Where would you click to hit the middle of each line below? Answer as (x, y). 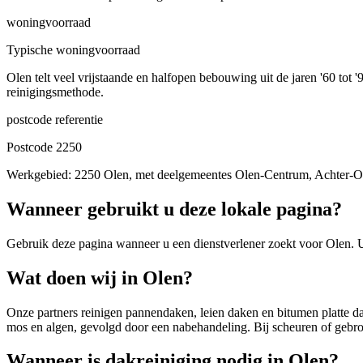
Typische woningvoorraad (73, 49)
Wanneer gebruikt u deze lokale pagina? (174, 209)
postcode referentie (55, 119)
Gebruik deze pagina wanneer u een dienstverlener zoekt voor (166, 243)
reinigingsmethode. (55, 92)
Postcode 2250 (44, 147)
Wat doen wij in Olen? (100, 278)
